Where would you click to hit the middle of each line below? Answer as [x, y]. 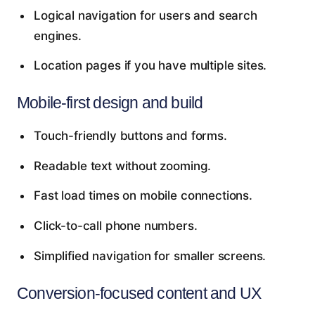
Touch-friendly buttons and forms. [130, 136]
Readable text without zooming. [122, 166]
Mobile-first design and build [110, 103]
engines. [57, 36]
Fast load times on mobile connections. [143, 196]
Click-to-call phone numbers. [115, 226]
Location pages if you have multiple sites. [150, 66]
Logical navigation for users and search [145, 15]
